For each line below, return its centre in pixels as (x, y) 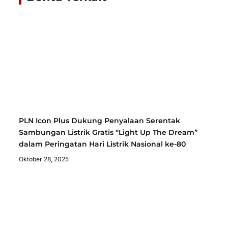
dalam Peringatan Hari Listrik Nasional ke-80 (103, 144)
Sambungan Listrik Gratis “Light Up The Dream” (108, 132)
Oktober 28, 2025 (44, 159)
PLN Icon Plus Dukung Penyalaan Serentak (100, 120)
